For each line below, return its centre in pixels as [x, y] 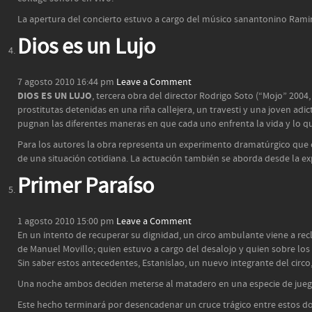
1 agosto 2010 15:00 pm [66, 221]
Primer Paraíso [86, 187]
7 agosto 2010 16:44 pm [66, 82]
